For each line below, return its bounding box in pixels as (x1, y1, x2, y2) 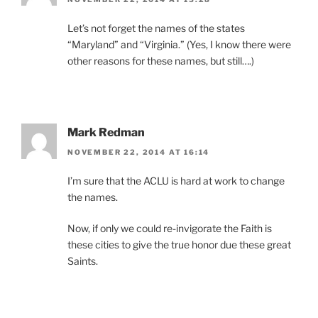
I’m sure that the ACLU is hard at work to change (67, 175, 285, 187)
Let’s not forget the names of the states (67, 21, 245, 34)
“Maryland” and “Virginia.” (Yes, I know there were (67, 38, 291, 50)
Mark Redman (67, 125, 145, 139)
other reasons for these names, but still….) (67, 54, 254, 67)
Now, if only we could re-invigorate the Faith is (67, 222, 272, 235)
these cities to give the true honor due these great (67, 238, 291, 251)
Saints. (67, 255, 98, 268)
